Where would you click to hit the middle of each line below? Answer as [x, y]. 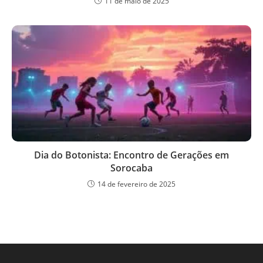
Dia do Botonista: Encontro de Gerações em [131, 155]
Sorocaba [131, 168]
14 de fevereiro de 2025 [136, 184]
